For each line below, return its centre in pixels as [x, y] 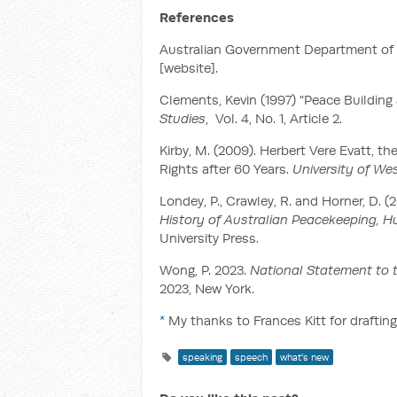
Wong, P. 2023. [205, 270]
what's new [304, 357]
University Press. [209, 238]
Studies [183, 118]
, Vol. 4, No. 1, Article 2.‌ [274, 118]
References [197, 17]
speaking [202, 357]
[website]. [189, 68]
